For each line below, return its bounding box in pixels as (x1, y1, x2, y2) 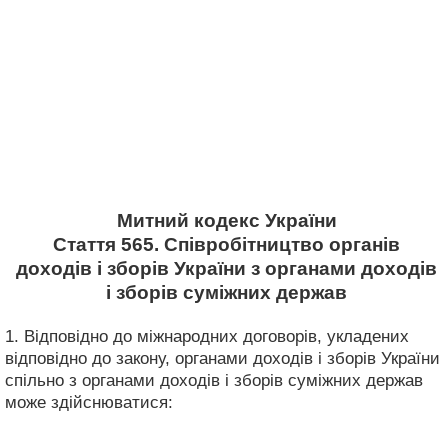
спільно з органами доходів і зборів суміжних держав (5, 370, 423, 390)
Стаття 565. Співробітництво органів (53, 234, 400, 255)
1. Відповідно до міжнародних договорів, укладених (5, 326, 409, 346)
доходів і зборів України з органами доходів (16, 258, 437, 279)
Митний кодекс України (116, 210, 337, 231)
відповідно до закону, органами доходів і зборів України (5, 348, 440, 368)
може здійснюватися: (5, 392, 173, 412)
